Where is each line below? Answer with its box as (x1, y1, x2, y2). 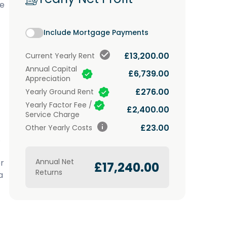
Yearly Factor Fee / (25, 100, 92, 110)
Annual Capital (25, 64, 77, 74)
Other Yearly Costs (25, 123, 92, 133)
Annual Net (35, 157, 74, 167)
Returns (35, 167, 62, 177)
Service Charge (25, 109, 80, 120)
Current (25, 51, 53, 61)
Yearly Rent (53, 51, 95, 61)
